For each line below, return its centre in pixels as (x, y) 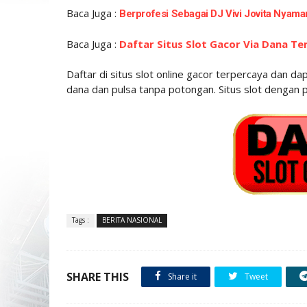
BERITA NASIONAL (132, 220)
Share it (181, 276)
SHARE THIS (98, 277)
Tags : (81, 220)
